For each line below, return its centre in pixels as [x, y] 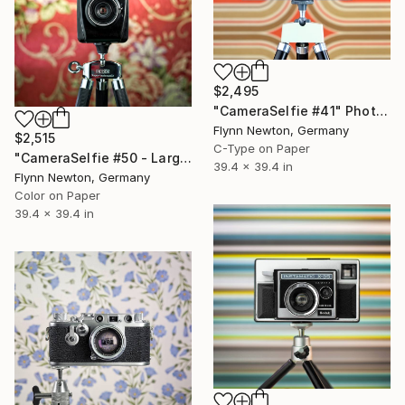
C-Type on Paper [262, 148]
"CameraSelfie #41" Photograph [381, 110]
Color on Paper [57, 195]
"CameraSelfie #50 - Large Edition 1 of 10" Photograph [185, 157]
